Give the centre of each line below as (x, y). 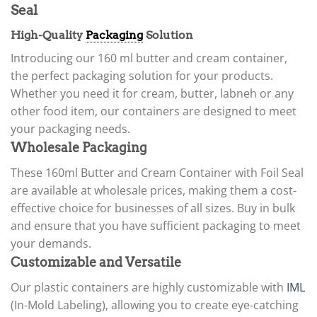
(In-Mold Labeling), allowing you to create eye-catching (155, 305)
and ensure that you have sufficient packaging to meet (156, 226)
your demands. (51, 244)
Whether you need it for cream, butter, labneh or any (152, 94)
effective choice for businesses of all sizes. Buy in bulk (153, 208)
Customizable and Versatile (96, 263)
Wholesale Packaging (79, 148)
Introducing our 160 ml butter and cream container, (149, 58)
